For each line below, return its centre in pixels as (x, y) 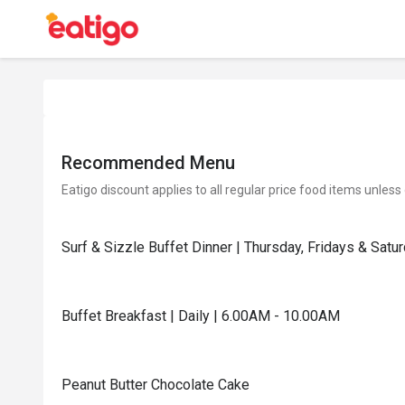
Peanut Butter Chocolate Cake (155, 385)
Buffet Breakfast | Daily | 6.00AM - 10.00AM (201, 316)
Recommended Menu (148, 163)
